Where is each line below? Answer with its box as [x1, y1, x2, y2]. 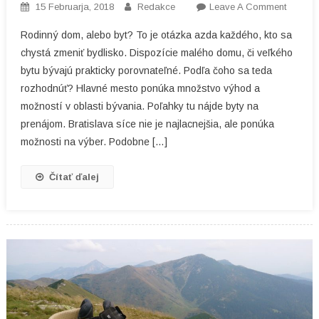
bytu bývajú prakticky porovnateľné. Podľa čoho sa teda [20, 65, 272, 77]
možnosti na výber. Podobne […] [20, 136, 167, 148]
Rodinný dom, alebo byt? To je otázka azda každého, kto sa [20, 29, 292, 41]
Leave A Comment [209, 1, 286, 13]
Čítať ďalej [48, 172, 99, 183]
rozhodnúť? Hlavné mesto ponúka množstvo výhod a [20, 83, 260, 95]
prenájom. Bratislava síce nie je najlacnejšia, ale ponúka [20, 118, 274, 130]
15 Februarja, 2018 [35, 1, 114, 13]
